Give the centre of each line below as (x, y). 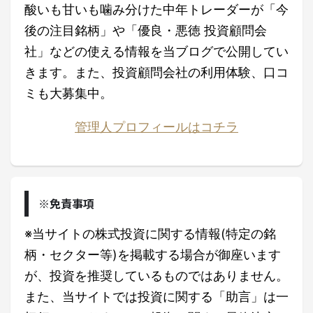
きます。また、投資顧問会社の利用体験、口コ (156, 73)
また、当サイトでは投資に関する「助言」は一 (156, 297)
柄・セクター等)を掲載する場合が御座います (153, 255)
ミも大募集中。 (68, 94)
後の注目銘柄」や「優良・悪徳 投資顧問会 (146, 31)
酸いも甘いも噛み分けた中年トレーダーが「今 (156, 10)
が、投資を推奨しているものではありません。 (156, 276)
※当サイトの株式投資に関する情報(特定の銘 (150, 234)
